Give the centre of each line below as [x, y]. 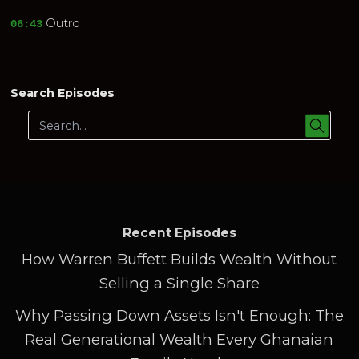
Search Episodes [63, 93]
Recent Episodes [179, 232]
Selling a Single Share [179, 283]
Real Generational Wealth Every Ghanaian [179, 340]
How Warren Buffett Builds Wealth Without [179, 259]
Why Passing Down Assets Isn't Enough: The [179, 316]
